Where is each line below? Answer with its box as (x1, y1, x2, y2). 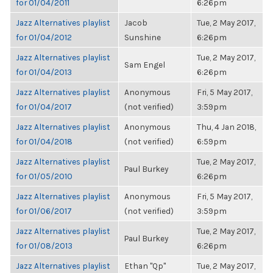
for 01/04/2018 (16, 136, 73, 146)
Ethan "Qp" (124, 261, 166, 271)
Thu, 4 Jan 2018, (197, 122, 256, 132)
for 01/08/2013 (16, 241, 73, 250)
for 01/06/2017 (16, 206, 72, 216)
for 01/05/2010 (16, 171, 73, 181)
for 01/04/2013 (16, 67, 72, 77)
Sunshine (124, 32, 161, 42)
